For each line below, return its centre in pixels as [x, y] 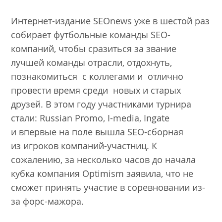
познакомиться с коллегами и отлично [97, 76]
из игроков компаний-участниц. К [84, 145]
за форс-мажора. [51, 201]
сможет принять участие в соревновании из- [108, 187]
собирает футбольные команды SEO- [91, 34]
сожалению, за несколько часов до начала [104, 159]
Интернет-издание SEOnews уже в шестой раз [111, 21]
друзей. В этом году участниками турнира [101, 104]
